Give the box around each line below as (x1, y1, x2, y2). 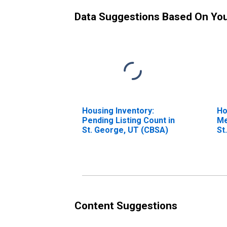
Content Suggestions (74, 199, 177, 212)
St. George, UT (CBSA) (82, 125, 168, 135)
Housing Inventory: (82, 105, 154, 116)
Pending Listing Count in (82, 115, 175, 125)
